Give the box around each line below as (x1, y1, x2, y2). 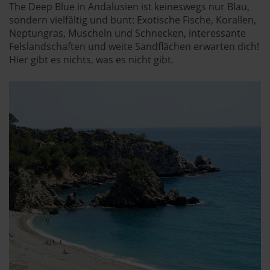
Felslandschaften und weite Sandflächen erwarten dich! (9, 40, 259, 54)
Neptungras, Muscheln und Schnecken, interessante (9, 27, 246, 40)
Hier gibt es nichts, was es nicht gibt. (9, 53, 174, 67)
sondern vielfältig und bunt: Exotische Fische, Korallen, (9, 13, 256, 27)
